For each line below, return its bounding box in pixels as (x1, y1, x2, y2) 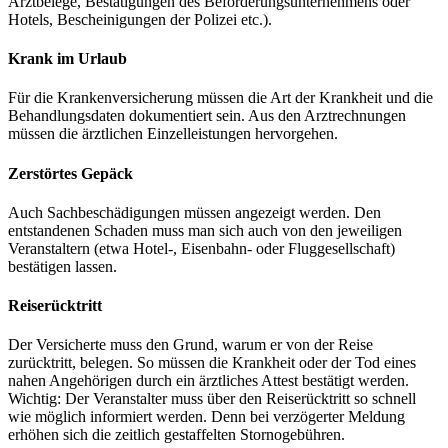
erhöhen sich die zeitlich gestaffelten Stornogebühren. (8, 426, 345, 444)
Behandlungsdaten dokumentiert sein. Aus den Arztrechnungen (8, 107, 406, 125)
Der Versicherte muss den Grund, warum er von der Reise (8, 336, 373, 354)
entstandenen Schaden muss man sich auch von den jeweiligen (8, 221, 402, 239)
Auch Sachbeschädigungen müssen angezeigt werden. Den (8, 203, 381, 221)
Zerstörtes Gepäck (8, 164, 133, 182)
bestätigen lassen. (8, 257, 117, 275)
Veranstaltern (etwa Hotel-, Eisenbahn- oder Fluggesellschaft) (8, 239, 395, 257)
